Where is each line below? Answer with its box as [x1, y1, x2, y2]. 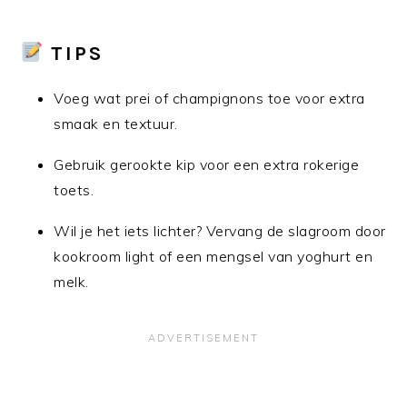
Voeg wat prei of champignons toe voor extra [54, 88, 365, 107]
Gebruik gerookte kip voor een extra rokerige [54, 154, 360, 174]
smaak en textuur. [54, 114, 178, 133]
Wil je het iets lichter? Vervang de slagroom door [54, 221, 386, 240]
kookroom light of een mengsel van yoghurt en [54, 246, 373, 265]
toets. [54, 180, 94, 199]
